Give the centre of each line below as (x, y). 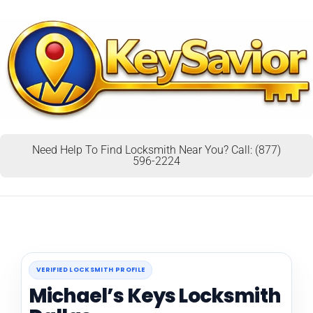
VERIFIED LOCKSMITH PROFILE (91, 269)
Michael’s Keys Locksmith (154, 296)
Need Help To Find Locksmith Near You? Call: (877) (156, 150)
